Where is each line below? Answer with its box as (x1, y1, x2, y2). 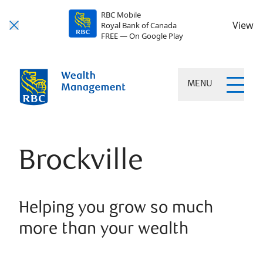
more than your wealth (19, 221, 188, 238)
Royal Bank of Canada (100, 20, 177, 31)
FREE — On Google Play (100, 31, 183, 41)
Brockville (19, 149, 143, 177)
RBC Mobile (100, 9, 141, 20)
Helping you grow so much (19, 200, 213, 217)
